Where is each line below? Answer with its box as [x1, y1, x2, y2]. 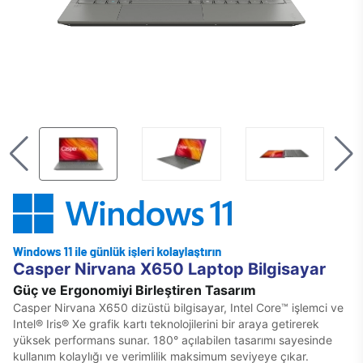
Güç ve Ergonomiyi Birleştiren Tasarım [13, 282, 256, 298]
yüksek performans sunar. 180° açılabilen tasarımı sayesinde [13, 333, 332, 347]
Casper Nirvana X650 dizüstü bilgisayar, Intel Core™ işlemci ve [13, 301, 344, 314]
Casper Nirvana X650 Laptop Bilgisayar [13, 259, 326, 279]
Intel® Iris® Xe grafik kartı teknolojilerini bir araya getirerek [13, 317, 319, 331]
